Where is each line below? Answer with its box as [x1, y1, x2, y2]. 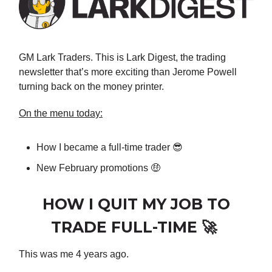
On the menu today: [19, 108, 103, 119]
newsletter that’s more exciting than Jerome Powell [19, 67, 237, 78]
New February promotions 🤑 [36, 163, 163, 174]
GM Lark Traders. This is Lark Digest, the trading [19, 52, 226, 63]
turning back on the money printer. [19, 81, 164, 92]
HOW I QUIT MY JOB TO [42, 195, 230, 214]
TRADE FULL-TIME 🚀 [51, 218, 221, 237]
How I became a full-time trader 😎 [36, 142, 185, 153]
